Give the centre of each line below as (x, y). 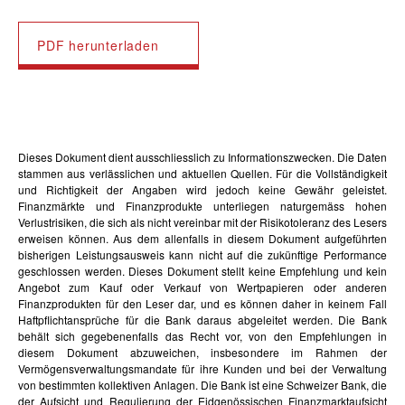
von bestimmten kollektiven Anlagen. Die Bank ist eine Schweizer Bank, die (202, 385)
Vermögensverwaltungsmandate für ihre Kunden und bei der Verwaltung (202, 369)
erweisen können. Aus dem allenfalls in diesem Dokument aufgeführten (202, 239)
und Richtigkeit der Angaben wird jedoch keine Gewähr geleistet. (202, 190)
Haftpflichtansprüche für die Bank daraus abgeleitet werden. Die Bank (202, 320)
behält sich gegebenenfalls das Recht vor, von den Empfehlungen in (202, 336)
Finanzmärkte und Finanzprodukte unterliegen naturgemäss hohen (202, 206)
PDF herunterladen (98, 46)
